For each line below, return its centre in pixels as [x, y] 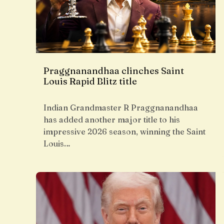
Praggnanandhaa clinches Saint [114, 71]
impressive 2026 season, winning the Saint [124, 131]
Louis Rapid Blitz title [90, 81]
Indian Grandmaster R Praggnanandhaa [121, 107]
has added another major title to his [112, 119]
